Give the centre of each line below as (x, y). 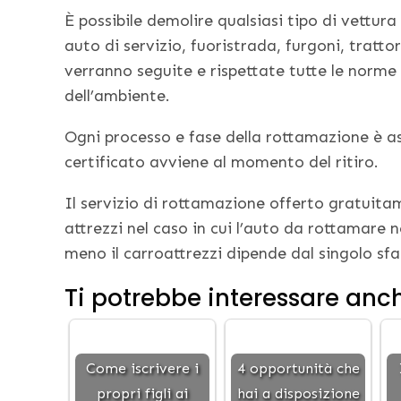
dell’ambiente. (117, 96)
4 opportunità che (298, 369)
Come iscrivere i (142, 369)
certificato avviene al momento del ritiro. (222, 162)
